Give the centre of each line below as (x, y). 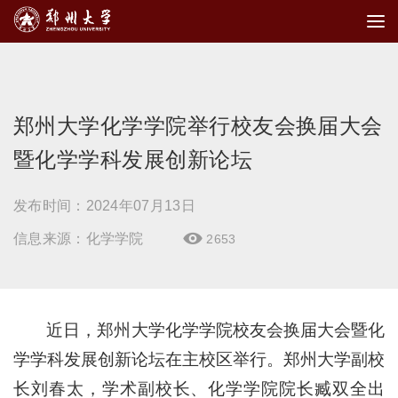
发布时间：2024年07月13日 (104, 206)
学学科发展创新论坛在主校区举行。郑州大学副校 (199, 359)
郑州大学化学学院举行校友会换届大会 (198, 126)
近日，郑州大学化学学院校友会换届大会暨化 (215, 330)
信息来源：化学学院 (79, 239)
